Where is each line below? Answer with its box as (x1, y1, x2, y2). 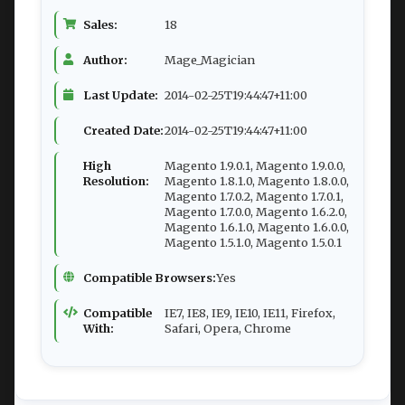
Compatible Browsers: (83, 270, 216, 286)
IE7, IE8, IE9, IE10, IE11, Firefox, (165, 306, 335, 321)
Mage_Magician (165, 52, 255, 68)
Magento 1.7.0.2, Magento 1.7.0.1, (165, 189, 344, 204)
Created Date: (83, 123, 164, 138)
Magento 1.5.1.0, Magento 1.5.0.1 (165, 235, 342, 250)
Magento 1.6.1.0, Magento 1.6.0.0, (165, 220, 349, 235)
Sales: (83, 17, 118, 33)
